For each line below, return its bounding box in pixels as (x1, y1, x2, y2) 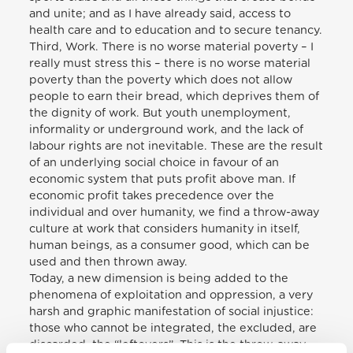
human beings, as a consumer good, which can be (29, 239, 310, 251)
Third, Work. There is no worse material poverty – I (29, 40, 314, 53)
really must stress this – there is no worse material (29, 57, 311, 69)
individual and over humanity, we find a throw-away (29, 206, 320, 218)
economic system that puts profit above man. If (29, 173, 296, 185)
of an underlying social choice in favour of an (29, 156, 280, 169)
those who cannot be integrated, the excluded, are (29, 321, 318, 334)
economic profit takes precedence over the (29, 189, 275, 202)
